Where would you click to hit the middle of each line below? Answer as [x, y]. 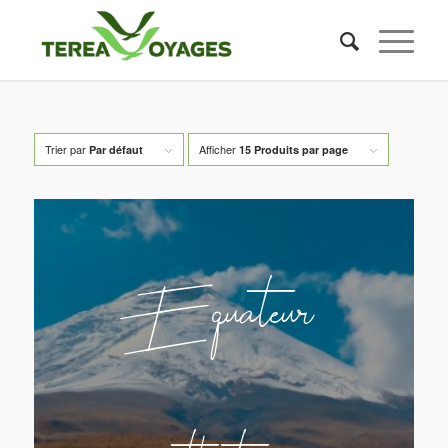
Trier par [66, 149]
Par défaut [115, 149]
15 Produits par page [293, 149]
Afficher [218, 149]
